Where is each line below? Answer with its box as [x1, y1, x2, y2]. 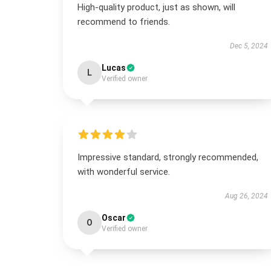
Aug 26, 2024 [224, 192, 268, 200]
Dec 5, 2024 [229, 42, 268, 50]
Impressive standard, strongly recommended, [77, 152, 258, 163]
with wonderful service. [77, 166, 170, 177]
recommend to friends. [77, 16, 170, 27]
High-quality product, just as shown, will [77, 2, 235, 13]
